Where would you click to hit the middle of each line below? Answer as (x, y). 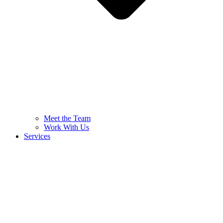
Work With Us (66, 127)
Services (37, 136)
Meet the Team (67, 118)
